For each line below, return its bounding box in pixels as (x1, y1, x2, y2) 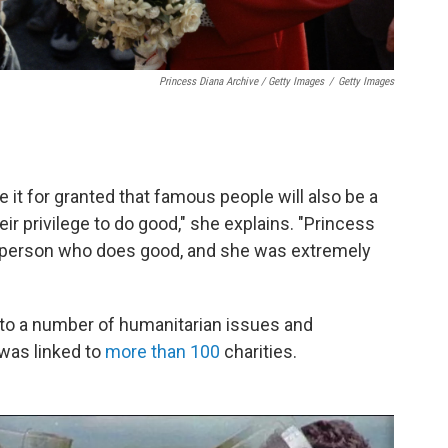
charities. (220, 341, 297, 362)
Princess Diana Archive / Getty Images (159, 75, 324, 88)
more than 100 (105, 341, 220, 362)
